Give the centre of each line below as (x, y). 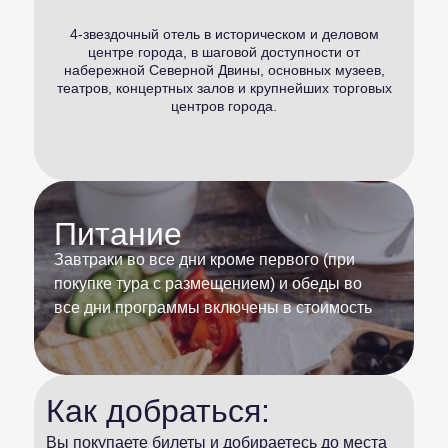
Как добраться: (158, 411)
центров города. (224, 106)
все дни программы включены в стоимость (213, 307)
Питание (118, 234)
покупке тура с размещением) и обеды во (208, 283)
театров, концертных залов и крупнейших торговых (224, 88)
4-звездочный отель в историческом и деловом (224, 34)
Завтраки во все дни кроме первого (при (204, 259)
